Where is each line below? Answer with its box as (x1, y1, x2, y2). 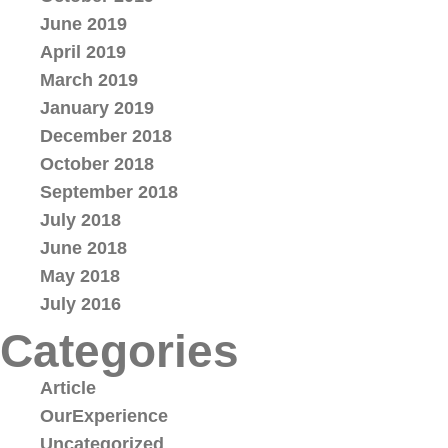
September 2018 (40, 182, 178, 202)
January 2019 (40, 98, 154, 118)
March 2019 (40, 70, 138, 90)
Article (40, 378, 96, 398)
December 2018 (40, 126, 172, 146)
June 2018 (40, 238, 127, 258)
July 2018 (40, 210, 121, 230)
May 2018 (40, 266, 120, 286)
